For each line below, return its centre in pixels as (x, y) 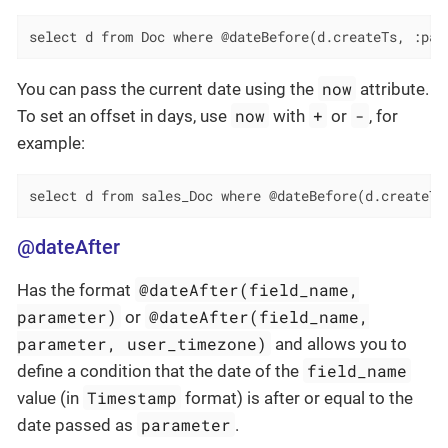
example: (51, 142)
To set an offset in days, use (124, 115)
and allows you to (339, 343)
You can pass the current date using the (167, 88)
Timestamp (132, 397)
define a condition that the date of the (160, 370)
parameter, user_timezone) (142, 343)
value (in (50, 397)
